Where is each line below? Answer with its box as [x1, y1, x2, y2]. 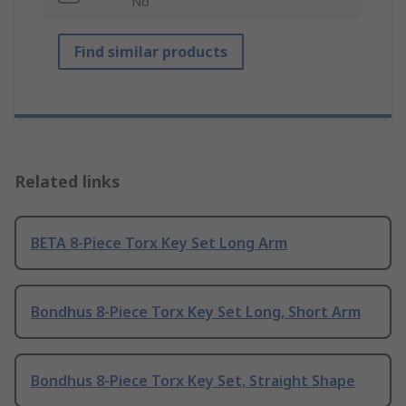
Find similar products [74, 42, 227, 63]
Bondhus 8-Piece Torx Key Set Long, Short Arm [31, 302, 361, 323]
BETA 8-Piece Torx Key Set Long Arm [31, 233, 287, 254]
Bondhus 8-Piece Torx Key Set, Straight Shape [31, 371, 355, 391]
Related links [14, 170, 121, 193]
